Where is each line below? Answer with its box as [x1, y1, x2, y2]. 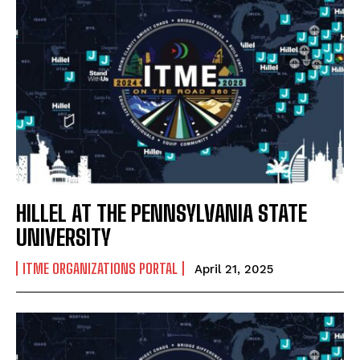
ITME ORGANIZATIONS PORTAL [22, 259, 178, 277]
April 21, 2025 [194, 261, 273, 276]
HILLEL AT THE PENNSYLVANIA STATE [16, 198, 307, 227]
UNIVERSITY [16, 223, 111, 251]
